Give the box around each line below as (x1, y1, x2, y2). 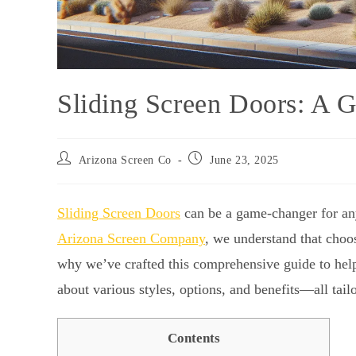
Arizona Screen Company (57, 230, 205, 247)
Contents (167, 331, 220, 346)
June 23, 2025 (210, 154, 279, 167)
